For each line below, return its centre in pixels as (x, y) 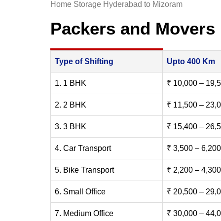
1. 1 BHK (71, 83)
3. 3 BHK (71, 126)
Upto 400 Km (191, 61)
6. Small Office (80, 191)
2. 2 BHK (71, 105)
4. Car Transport (83, 148)
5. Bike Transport (84, 170)
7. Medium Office (84, 213)
